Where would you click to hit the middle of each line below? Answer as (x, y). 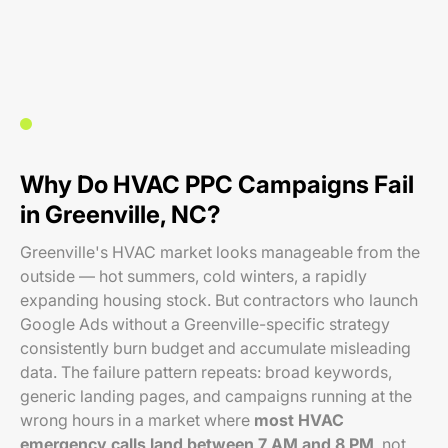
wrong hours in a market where (137, 420)
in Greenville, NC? (120, 214)
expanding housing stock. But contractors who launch (219, 300)
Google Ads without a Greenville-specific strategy (205, 324)
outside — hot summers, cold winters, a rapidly (193, 276)
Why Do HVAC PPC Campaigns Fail (217, 184)
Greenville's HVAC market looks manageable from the (220, 252)
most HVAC (299, 420)
